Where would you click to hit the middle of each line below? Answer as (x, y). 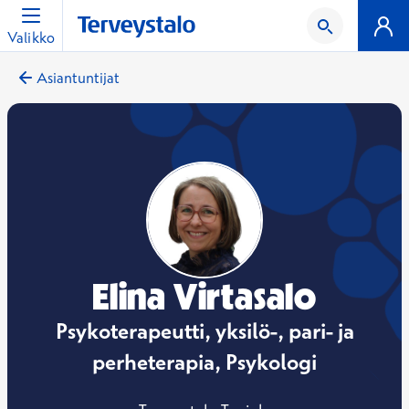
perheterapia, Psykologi (204, 362)
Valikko (31, 38)
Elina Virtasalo (204, 296)
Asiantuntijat (78, 78)
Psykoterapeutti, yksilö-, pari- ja (204, 330)
